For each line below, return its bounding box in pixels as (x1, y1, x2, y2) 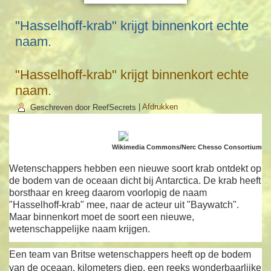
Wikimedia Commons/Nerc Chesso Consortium (111, 143, 262, 151)
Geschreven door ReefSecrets (30, 102, 137, 112)
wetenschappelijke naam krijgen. (9, 224, 151, 235)
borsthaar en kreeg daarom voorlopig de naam (9, 188, 207, 198)
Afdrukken (142, 102, 178, 112)
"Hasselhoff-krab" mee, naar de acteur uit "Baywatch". (9, 200, 240, 211)
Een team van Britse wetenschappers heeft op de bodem (9, 249, 252, 260)
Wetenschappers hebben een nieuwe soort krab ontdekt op (9, 163, 262, 174)
